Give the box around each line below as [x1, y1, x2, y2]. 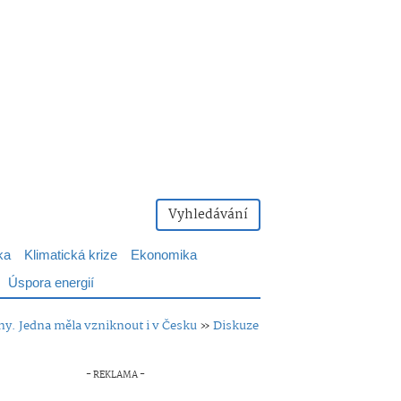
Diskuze [213, 316, 259, 336]
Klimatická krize [24, 244, 117, 267]
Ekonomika [131, 244, 197, 267]
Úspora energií [8, 272, 94, 294]
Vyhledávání [168, 204, 248, 226]
